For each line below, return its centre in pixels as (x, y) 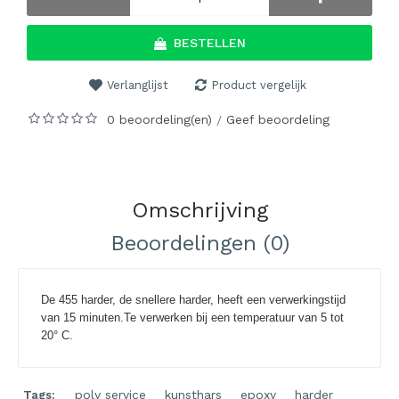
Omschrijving (199, 210)
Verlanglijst (137, 85)
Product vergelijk (258, 85)
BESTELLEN (209, 43)
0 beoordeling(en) (159, 119)
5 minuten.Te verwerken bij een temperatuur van (195, 318)
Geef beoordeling (278, 119)
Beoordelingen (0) (199, 243)
